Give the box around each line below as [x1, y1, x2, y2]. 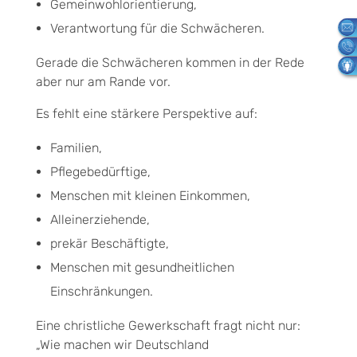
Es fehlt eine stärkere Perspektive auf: [36, 105, 257, 121]
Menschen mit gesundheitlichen [49, 259, 234, 275]
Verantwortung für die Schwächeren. [49, 20, 265, 36]
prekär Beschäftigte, [49, 235, 169, 251]
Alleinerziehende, [49, 211, 150, 227]
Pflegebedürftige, [49, 163, 151, 179]
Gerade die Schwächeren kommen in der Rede [36, 54, 304, 70]
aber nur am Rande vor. [36, 73, 171, 89]
